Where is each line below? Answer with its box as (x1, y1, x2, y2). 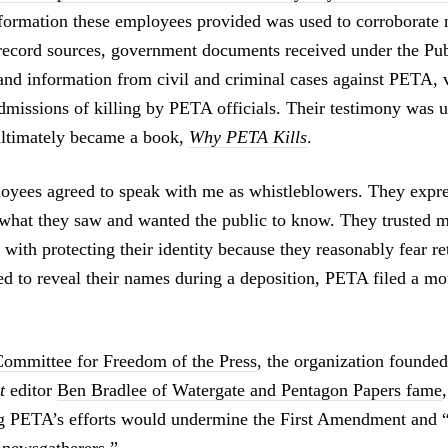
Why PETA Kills (189, 126, 307, 147)
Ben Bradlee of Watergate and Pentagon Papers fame (57, 380, 442, 401)
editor (5, 380, 57, 401)
